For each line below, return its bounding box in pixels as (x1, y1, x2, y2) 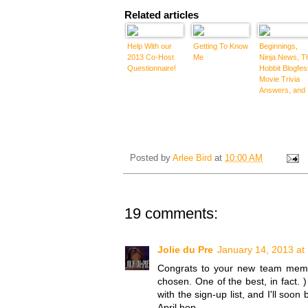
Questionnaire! (127, 63, 176, 72)
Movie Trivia (259, 74, 300, 83)
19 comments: (124, 204, 218, 222)
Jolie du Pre (157, 243, 213, 255)
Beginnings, (259, 41, 298, 50)
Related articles (124, 8, 199, 21)
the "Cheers (259, 96, 299, 105)
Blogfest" (259, 107, 289, 116)
